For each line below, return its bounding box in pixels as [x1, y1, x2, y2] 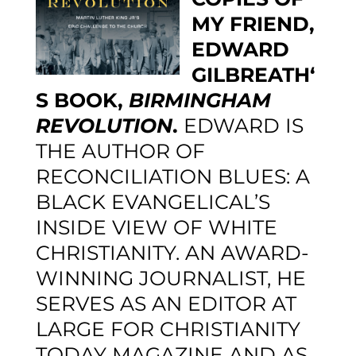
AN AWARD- [179, 241, 309, 265]
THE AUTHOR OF [35, 139, 205, 164]
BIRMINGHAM [128, 88, 271, 113]
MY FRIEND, [191, 12, 315, 37]
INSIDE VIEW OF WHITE [35, 215, 277, 240]
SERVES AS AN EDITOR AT [35, 292, 296, 316]
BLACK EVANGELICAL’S [35, 190, 270, 215]
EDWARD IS [183, 114, 304, 138]
